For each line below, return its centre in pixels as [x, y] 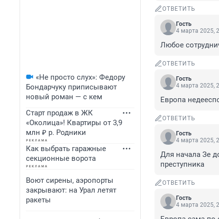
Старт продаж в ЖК [59, 113]
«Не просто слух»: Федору [80, 77]
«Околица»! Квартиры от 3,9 [74, 123]
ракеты [38, 200]
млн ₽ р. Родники [56, 132]
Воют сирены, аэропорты [70, 180]
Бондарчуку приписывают [71, 87]
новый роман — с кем [64, 97]
